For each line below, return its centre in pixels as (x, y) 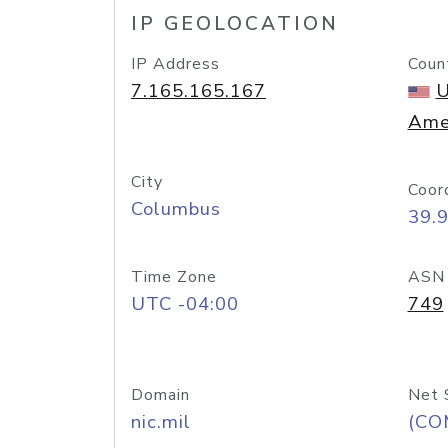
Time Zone (174, 277)
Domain (160, 395)
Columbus (176, 209)
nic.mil (161, 422)
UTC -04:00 (185, 304)
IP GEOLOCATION (235, 24)
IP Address (175, 64)
